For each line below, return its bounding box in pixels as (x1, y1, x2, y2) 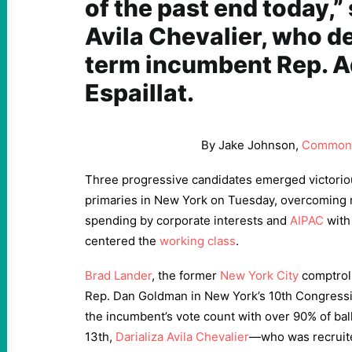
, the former (152, 268, 220, 283)
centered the (85, 233, 159, 248)
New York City (220, 268, 299, 283)
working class (159, 233, 236, 248)
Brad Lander (85, 268, 152, 283)
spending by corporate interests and (85, 213, 290, 228)
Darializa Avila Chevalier (115, 329, 249, 344)
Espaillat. (85, 79, 194, 107)
